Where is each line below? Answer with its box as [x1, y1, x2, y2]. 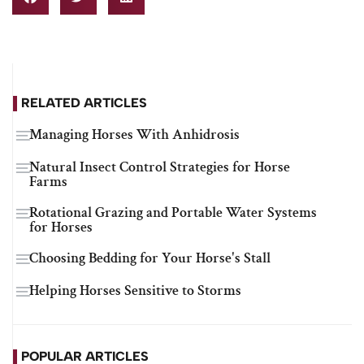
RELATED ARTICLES [21, 94, 147, 110]
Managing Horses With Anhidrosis [29, 124, 240, 144]
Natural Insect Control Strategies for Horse [29, 157, 290, 176]
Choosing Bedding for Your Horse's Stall [29, 248, 271, 267]
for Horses [29, 217, 93, 236]
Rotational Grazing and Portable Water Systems [29, 202, 317, 222]
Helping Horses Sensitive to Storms [29, 280, 241, 300]
